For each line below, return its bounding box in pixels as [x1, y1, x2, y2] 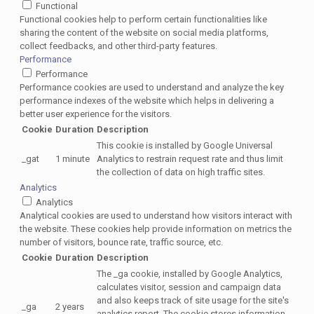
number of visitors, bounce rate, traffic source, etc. [20, 237, 223, 248]
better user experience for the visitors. [20, 109, 172, 120]
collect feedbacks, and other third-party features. [20, 41, 217, 52]
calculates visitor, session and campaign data [97, 282, 281, 293]
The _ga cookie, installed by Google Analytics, [97, 268, 282, 280]
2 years [55, 301, 84, 313]
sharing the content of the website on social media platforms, [20, 27, 268, 39]
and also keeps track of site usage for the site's [97, 295, 289, 306]
